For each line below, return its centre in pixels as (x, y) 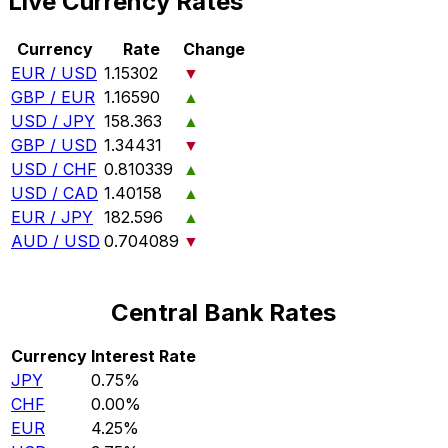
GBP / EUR (53, 97)
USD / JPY (53, 121)
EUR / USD (54, 73)
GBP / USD (54, 145)
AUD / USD (55, 241)
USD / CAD (54, 193)
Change (214, 49)
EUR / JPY (52, 217)
